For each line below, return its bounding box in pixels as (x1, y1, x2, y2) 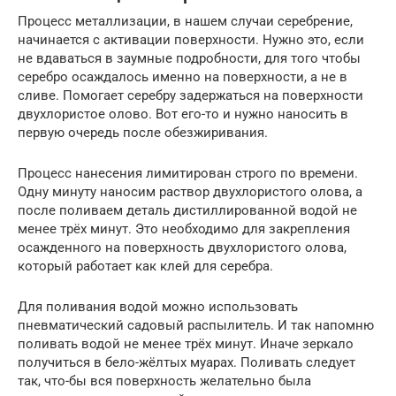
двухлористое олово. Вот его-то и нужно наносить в (18, 105, 348, 122)
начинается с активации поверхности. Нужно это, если (18, 31, 364, 48)
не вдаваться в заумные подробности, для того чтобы (18, 49, 361, 66)
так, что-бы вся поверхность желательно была (18, 372, 311, 389)
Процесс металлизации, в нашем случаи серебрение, (18, 12, 353, 29)
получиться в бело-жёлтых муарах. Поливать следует (18, 354, 355, 370)
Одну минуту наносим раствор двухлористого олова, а (18, 183, 362, 200)
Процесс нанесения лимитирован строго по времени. (18, 164, 358, 181)
